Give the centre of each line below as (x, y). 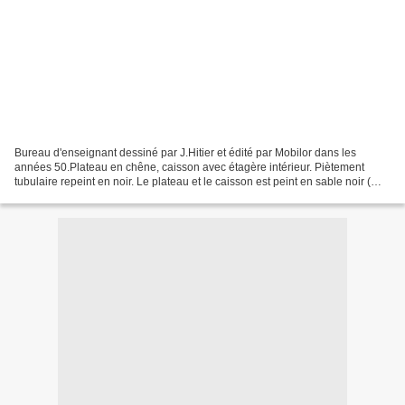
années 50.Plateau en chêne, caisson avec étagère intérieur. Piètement (189, 167)
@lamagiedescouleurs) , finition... (96, 196)
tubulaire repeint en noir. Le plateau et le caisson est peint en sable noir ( (193, 181)
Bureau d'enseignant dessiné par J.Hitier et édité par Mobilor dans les (185, 152)
